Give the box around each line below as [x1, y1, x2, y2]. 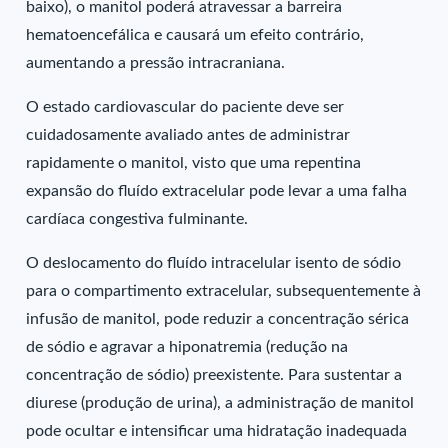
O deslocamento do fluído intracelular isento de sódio [26, 255, 402, 271]
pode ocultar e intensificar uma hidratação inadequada [26, 423, 408, 439]
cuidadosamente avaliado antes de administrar [26, 127, 351, 143]
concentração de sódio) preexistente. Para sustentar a [26, 367, 403, 383]
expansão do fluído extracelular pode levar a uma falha [26, 183, 408, 199]
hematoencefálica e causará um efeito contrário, [26, 27, 365, 43]
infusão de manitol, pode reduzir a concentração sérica [26, 311, 410, 327]
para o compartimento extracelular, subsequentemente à [26, 283, 422, 299]
